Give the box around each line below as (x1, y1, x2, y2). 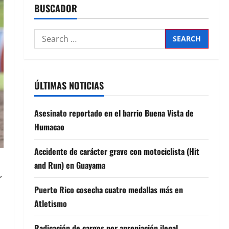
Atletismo (34, 197, 67, 210)
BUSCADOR (34, 1, 77, 15)
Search (33, 29, 61, 41)
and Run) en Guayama (34, 158, 105, 171)
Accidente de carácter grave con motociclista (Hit (34, 145, 199, 157)
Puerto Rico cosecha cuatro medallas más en (34, 183, 183, 196)
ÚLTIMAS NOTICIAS (34, 78, 104, 92)
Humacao (34, 120, 64, 133)
